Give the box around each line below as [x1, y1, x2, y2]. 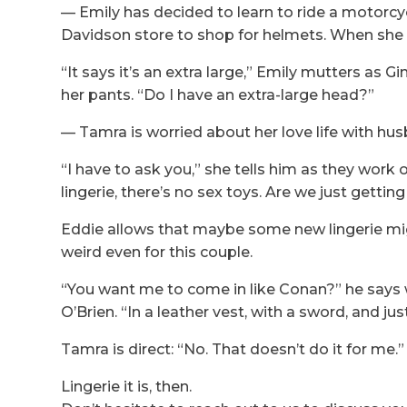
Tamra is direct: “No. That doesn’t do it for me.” [61, 341, 405, 359]
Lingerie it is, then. [61, 378, 193, 396]
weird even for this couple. [61, 243, 253, 262]
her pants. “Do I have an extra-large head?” [61, 86, 375, 104]
